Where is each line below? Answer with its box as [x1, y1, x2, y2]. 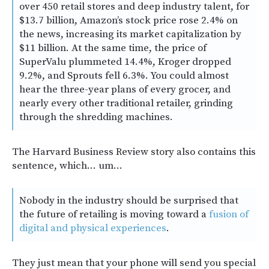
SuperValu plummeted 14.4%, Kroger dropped [19, 55, 231, 68]
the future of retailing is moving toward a [19, 207, 209, 221]
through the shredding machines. [19, 110, 173, 124]
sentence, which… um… [12, 159, 122, 172]
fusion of [209, 207, 249, 221]
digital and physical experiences [19, 221, 166, 235]
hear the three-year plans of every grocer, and [19, 82, 231, 96]
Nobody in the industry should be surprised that [19, 193, 238, 207]
